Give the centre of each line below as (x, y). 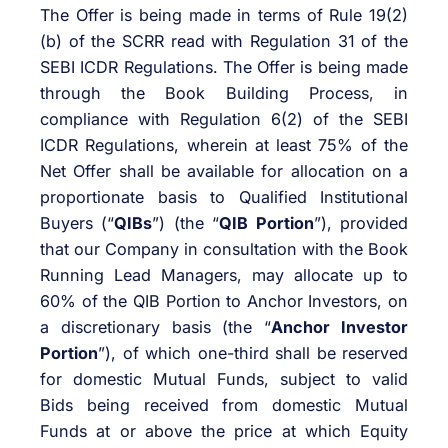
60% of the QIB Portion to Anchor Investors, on (224, 301)
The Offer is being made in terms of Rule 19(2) (224, 15)
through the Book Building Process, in (224, 93)
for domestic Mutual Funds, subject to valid (224, 379)
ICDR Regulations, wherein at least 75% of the (224, 145)
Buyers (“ (77, 223)
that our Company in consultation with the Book (224, 249)
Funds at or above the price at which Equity (224, 431)
